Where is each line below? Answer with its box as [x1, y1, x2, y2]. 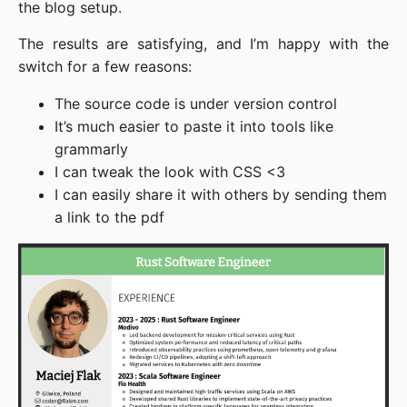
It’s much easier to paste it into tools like [55, 117, 333, 135]
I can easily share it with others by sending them [55, 185, 387, 203]
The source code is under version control [55, 94, 337, 113]
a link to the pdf [55, 208, 164, 226]
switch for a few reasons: [18, 57, 192, 75]
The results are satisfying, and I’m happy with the [18, 35, 389, 53]
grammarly [55, 140, 128, 158]
